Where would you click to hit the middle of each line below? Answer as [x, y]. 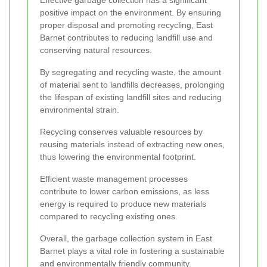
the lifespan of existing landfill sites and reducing [131, 97]
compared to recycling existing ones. [109, 217]
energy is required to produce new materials [123, 204]
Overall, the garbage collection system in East [126, 239]
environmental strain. [80, 110]
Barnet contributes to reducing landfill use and [126, 38]
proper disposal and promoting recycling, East [126, 25]
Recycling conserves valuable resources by [121, 132]
